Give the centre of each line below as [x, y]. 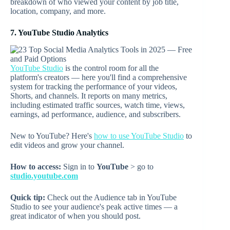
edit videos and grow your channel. [67, 145]
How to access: [36, 166]
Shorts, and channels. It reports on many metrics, [89, 95]
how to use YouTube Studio [139, 136]
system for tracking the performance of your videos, [94, 86]
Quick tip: [28, 197]
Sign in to [79, 166]
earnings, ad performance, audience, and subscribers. [95, 114]
